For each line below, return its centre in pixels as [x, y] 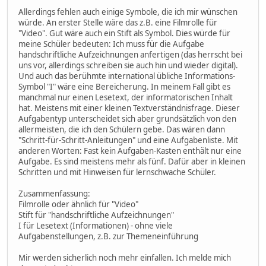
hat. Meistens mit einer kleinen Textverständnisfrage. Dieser [129, 108]
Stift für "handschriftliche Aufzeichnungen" [96, 215]
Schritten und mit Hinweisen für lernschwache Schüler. [117, 172]
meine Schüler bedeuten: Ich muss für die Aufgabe [111, 44]
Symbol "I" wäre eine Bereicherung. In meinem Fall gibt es [124, 86]
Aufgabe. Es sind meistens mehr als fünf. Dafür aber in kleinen [132, 161]
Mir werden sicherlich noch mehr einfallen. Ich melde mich [125, 257]
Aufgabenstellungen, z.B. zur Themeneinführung [108, 236]
